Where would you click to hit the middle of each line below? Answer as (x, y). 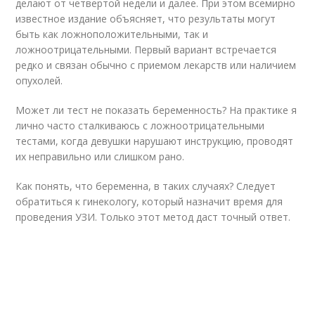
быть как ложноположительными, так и (112, 34)
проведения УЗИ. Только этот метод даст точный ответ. (153, 217)
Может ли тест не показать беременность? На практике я (156, 110)
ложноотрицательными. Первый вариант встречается (146, 50)
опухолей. (39, 81)
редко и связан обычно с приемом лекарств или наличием (156, 65)
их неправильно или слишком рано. (100, 156)
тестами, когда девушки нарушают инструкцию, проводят (155, 141)
